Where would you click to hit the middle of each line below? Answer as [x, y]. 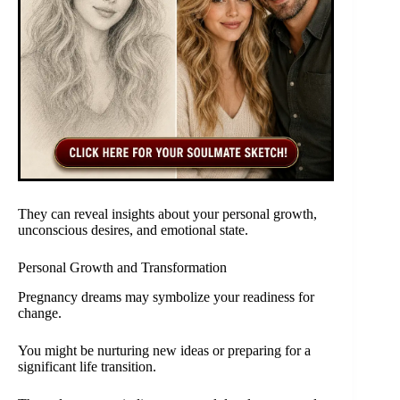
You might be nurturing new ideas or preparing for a [164, 350]
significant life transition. [87, 366]
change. [40, 312]
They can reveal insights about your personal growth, [167, 214]
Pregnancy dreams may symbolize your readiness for [166, 296]
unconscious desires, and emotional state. [133, 230]
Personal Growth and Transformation [122, 268]
